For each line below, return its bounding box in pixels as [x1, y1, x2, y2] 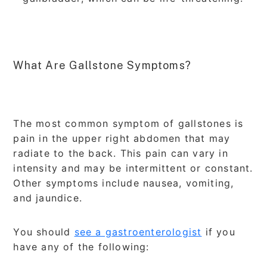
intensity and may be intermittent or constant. [13, 162, 253, 174]
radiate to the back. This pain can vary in [13, 147, 228, 159]
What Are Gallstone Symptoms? [13, 58, 192, 72]
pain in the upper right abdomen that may [13, 132, 231, 144]
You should [13, 225, 74, 238]
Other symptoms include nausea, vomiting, [13, 176, 234, 189]
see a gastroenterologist [74, 225, 202, 238]
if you [201, 225, 235, 238]
